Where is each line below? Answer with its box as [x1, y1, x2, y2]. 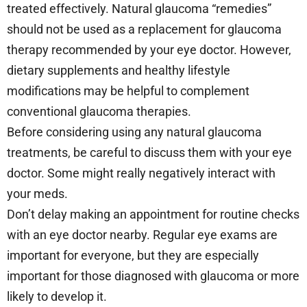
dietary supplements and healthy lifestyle [7, 63, 230, 78]
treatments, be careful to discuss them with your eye [7, 145, 292, 160]
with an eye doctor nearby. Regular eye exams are [7, 228, 278, 243]
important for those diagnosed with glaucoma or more [7, 269, 299, 284]
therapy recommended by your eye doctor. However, [7, 42, 291, 58]
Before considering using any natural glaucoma [7, 125, 262, 140]
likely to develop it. [7, 289, 110, 304]
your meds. [7, 186, 71, 201]
